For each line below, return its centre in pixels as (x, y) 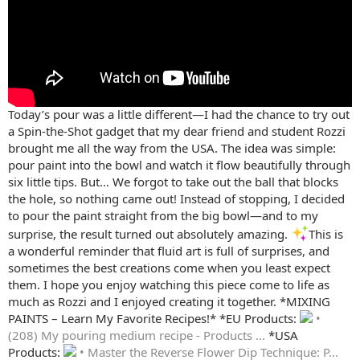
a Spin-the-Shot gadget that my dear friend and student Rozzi (177, 131)
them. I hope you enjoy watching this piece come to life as (169, 285)
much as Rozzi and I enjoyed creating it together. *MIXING (169, 302)
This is (326, 234)
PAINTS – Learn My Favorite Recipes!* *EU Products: (154, 319)
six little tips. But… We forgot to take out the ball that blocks (173, 182)
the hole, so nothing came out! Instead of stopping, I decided (176, 199)
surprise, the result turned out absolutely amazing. (149, 234)
